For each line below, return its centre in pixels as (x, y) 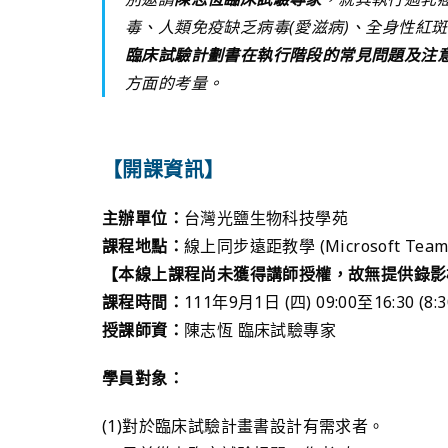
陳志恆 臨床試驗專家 (260, 329)
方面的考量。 (174, 82)
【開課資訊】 (163, 169)
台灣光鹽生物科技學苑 (266, 217)
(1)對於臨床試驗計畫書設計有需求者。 (243, 425)
